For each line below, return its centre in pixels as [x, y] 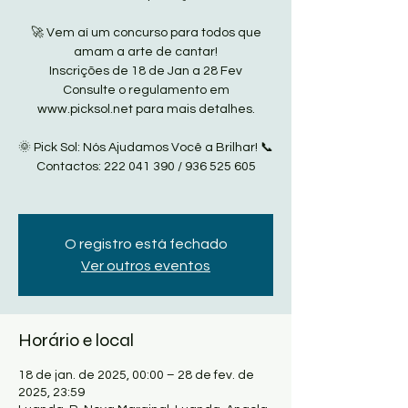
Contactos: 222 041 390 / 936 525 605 [146, 167]
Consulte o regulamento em [146, 90]
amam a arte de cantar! [146, 52]
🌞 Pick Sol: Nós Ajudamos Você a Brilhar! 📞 [146, 148]
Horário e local [76, 340]
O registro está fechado [146, 244]
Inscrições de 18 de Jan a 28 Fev [146, 71]
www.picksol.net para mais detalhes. [146, 109]
